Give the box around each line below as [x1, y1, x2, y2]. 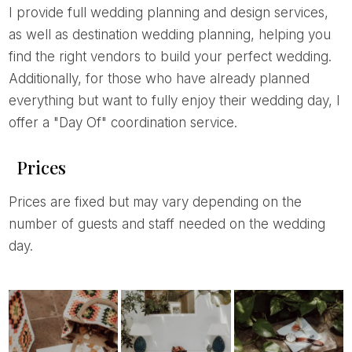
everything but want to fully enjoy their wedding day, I [8, 92, 340, 108]
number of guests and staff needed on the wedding [8, 215, 325, 232]
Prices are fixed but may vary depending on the [8, 193, 17, 210]
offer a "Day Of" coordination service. [8, 114, 237, 130]
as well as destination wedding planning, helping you [8, 26, 331, 42]
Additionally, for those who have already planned [8, 70, 310, 86]
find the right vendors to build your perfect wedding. [8, 48, 332, 64]
